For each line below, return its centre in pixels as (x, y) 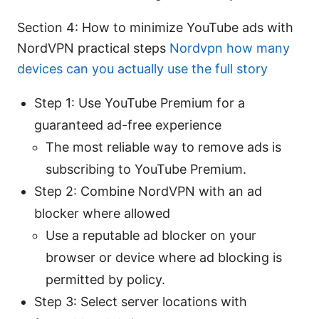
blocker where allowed (102, 214)
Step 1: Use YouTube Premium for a (140, 103)
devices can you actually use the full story (142, 69)
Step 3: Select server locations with (141, 302)
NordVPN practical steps (93, 48)
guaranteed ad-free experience (128, 125)
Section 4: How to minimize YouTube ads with (155, 28)
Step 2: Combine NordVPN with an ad (148, 192)
